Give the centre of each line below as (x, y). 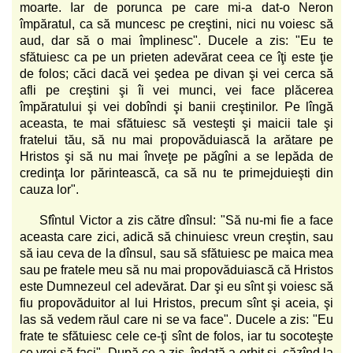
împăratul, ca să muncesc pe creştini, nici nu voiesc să (176, 24)
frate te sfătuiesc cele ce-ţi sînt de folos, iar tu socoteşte (176, 336)
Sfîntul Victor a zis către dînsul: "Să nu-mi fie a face (187, 220)
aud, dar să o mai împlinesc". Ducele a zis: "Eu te (176, 40)
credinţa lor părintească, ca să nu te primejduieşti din (176, 173)
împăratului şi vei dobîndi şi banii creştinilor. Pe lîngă (176, 106)
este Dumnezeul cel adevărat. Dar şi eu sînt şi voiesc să (176, 286)
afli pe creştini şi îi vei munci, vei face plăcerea (176, 90)
